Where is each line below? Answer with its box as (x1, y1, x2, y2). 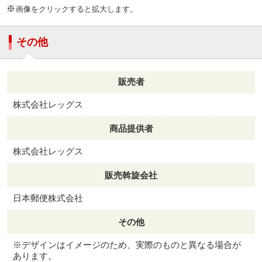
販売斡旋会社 (105, 170, 157, 181)
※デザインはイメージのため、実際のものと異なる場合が (13, 240, 241, 250)
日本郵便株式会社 (13, 193, 83, 204)
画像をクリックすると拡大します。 (16, 5, 137, 14)
